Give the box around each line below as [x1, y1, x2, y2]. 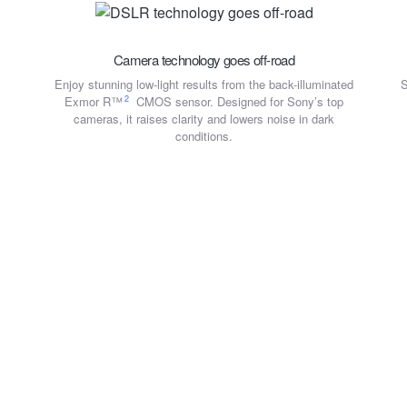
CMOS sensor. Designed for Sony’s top [132, 92, 343, 110]
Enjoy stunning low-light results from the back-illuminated [55, 74, 354, 93]
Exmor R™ [65, 92, 124, 110]
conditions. [175, 126, 233, 144]
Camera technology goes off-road [113, 49, 295, 69]
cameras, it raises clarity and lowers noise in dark [74, 109, 335, 127]
